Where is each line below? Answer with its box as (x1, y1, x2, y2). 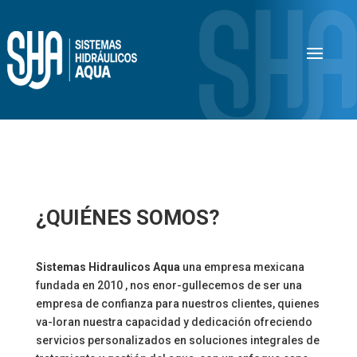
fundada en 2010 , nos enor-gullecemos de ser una (35, 279, 302, 292)
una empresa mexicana (179, 261, 304, 273)
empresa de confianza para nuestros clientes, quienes (35, 297, 320, 310)
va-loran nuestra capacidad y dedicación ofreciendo (35, 316, 312, 328)
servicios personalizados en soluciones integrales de (35, 334, 320, 347)
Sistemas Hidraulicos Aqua (35, 261, 180, 273)
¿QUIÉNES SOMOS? (35, 206, 220, 229)
